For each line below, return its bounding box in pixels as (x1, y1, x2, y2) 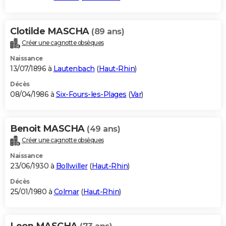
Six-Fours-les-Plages (55, 89, 127, 99)
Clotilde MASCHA (10, 25, 91, 37)
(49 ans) (87, 124, 120, 134)
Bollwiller (55, 161, 88, 171)
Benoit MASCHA (10, 123, 87, 134)
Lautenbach (53, 64, 95, 73)
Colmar (53, 187, 79, 196)
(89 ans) (91, 26, 124, 36)
